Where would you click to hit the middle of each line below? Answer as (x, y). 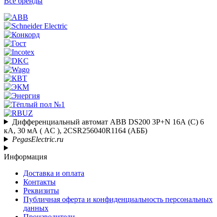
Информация (25, 156)
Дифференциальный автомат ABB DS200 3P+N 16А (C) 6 (108, 122)
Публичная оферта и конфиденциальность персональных (118, 199)
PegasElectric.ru (38, 139)
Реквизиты (41, 190)
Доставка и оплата (54, 173)
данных (36, 208)
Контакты (39, 182)
